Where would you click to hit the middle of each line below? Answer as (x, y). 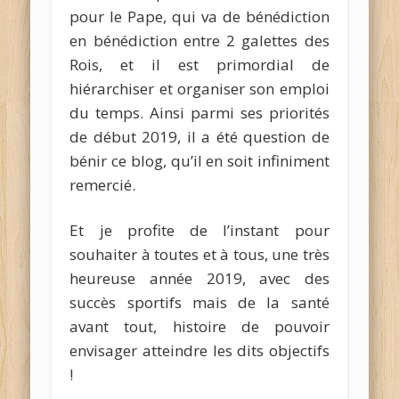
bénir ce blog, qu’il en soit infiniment (199, 160)
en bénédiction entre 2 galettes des (199, 40)
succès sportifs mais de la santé (199, 302)
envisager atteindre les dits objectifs (199, 350)
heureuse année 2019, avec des (199, 278)
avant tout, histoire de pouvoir (199, 326)
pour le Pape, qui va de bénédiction (199, 16)
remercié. (103, 184)
